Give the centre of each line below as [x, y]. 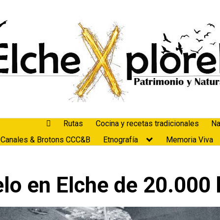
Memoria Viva [190, 139]
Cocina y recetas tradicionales [147, 124]
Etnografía [120, 139]
